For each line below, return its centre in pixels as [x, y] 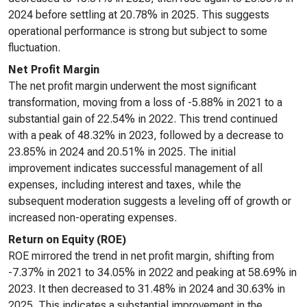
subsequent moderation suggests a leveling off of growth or [150, 201]
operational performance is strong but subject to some [138, 31]
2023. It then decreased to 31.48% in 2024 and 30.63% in [147, 289]
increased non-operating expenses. [93, 218]
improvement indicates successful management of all [135, 168]
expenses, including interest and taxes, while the [125, 185]
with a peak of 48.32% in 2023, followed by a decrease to [146, 135]
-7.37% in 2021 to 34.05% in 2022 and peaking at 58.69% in [152, 272]
